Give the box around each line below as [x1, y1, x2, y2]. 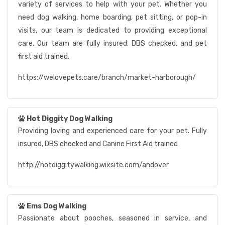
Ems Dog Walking [27, 202, 86, 210]
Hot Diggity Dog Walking [27, 115, 113, 123]
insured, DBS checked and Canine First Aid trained [18, 140, 178, 148]
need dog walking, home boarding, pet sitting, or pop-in [18, 13, 207, 22]
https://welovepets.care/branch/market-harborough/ [18, 73, 196, 82]
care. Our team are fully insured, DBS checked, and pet [18, 39, 207, 48]
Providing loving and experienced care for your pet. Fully [18, 127, 207, 135]
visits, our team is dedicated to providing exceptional [18, 26, 207, 35]
